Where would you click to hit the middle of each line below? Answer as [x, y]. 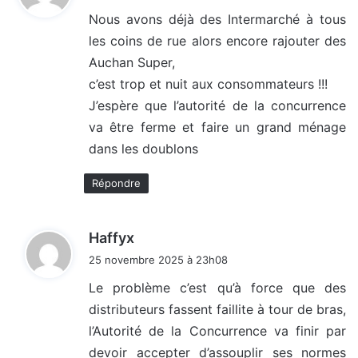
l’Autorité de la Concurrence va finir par [217, 331]
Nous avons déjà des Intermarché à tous [217, 20]
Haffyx [111, 238]
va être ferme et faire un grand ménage [217, 127]
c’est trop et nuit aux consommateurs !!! [208, 84]
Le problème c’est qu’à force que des [217, 288]
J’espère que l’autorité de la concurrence [217, 106]
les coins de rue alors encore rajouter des [217, 41]
